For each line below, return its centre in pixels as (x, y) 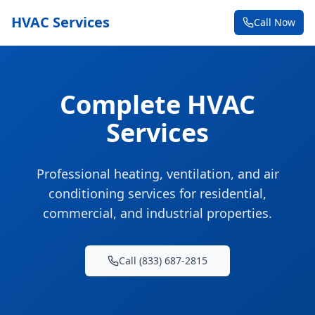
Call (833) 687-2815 (163, 261)
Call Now (275, 22)
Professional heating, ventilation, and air (157, 174)
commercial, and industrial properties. (157, 213)
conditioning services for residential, (157, 193)
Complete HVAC (157, 104)
